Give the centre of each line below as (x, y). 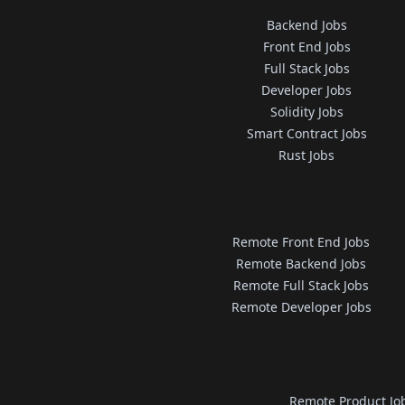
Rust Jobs (307, 155)
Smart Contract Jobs (306, 133)
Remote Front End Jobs (301, 242)
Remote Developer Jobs (301, 307)
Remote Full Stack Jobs (301, 285)
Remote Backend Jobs (301, 264)
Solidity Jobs (306, 112)
